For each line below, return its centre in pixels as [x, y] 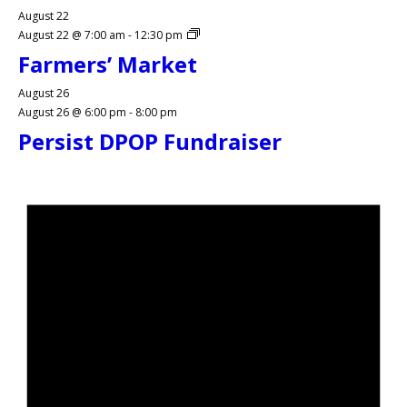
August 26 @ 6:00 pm [72, 113]
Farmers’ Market [108, 64]
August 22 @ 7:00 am [72, 35]
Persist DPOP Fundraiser [150, 141]
